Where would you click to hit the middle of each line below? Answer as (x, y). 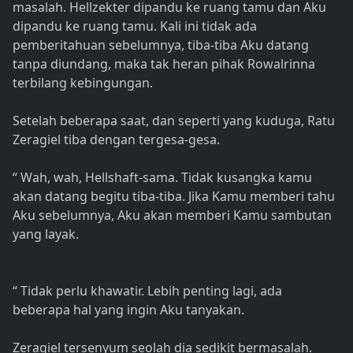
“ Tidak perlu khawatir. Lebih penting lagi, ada (147, 291)
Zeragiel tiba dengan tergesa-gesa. (116, 140)
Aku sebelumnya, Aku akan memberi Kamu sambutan (172, 216)
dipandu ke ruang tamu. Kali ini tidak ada (135, 26)
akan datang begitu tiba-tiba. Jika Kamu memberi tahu (174, 197)
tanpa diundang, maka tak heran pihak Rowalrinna (164, 64)
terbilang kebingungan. (83, 83)
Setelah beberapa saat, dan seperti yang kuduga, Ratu (174, 121)
